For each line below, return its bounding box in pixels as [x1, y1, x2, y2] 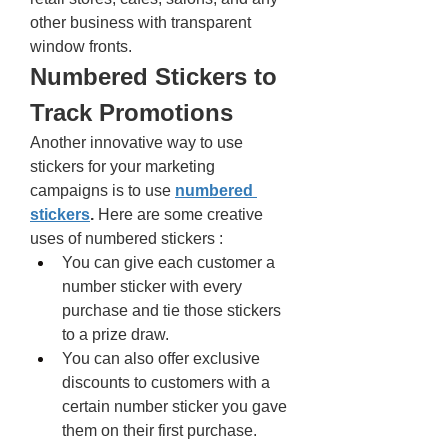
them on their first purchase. [62, 422, 257, 439]
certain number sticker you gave [62, 398, 287, 415]
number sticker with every [62, 278, 242, 295]
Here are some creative [94, 206, 263, 223]
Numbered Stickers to [30, 63, 277, 90]
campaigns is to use [30, 182, 175, 199]
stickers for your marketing [30, 158, 215, 175]
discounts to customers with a [62, 374, 270, 391]
